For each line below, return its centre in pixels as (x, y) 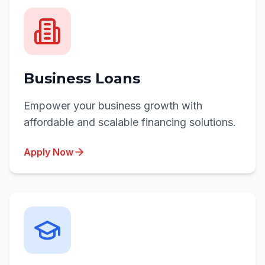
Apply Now (49, 152)
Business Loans (82, 78)
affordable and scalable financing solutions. (130, 122)
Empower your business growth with (113, 106)
